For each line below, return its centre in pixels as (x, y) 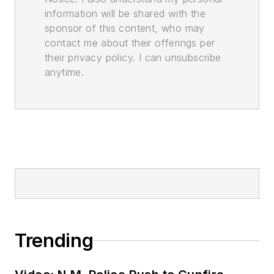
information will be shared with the (125, 13)
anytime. (65, 72)
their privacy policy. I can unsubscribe (133, 57)
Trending (54, 240)
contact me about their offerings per (130, 43)
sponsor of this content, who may (125, 28)
